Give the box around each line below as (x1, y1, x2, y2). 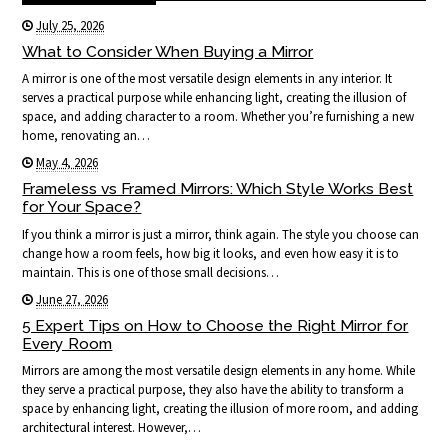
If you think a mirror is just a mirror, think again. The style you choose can (22, 225, 420, 243)
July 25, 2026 (36, 17, 105, 35)
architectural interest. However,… (22, 418, 202, 436)
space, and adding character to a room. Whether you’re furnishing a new (22, 108, 415, 126)
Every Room (22, 333, 113, 353)
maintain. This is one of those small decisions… (22, 263, 280, 281)
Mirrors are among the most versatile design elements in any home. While (22, 361, 416, 379)
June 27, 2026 (36, 290, 109, 308)
